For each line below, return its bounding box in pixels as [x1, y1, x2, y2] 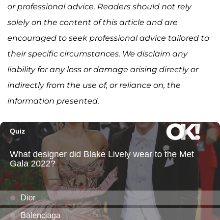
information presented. [7, 96, 99, 106]
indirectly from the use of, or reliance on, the [7, 81, 181, 90]
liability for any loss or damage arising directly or [7, 65, 198, 75]
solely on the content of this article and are [7, 18, 178, 27]
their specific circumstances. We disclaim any [7, 49, 188, 59]
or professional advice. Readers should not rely [7, 2, 192, 12]
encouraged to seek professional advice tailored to [7, 33, 209, 43]
